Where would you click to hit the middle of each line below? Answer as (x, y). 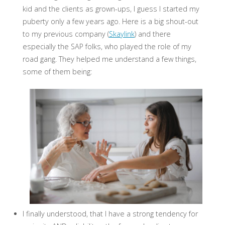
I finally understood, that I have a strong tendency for (110, 214)
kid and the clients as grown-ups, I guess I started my (111, 9)
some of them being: (57, 72)
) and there (152, 34)
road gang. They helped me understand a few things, (109, 59)
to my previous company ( (66, 34)
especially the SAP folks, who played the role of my (107, 47)
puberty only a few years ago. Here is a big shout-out (110, 22)
